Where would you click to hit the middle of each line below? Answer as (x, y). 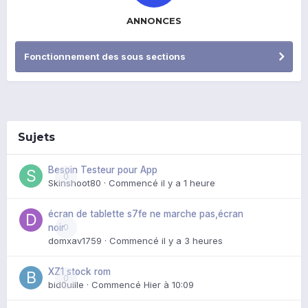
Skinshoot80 (75, 183)
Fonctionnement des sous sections (105, 57)
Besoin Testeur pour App (103, 170)
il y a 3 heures (192, 241)
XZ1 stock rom (79, 272)
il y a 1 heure (188, 183)
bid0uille (66, 285)
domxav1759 (75, 241)
